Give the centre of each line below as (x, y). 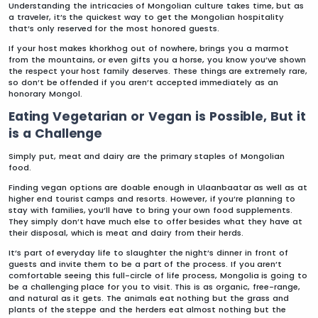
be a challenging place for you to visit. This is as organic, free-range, (154, 286)
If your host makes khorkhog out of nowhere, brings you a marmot (149, 48)
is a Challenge (55, 133)
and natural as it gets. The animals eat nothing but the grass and (149, 298)
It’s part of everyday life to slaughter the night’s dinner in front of (148, 252)
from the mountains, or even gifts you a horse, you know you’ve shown (157, 59)
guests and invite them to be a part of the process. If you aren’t (146, 264)
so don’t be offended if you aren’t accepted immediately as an (143, 82)
